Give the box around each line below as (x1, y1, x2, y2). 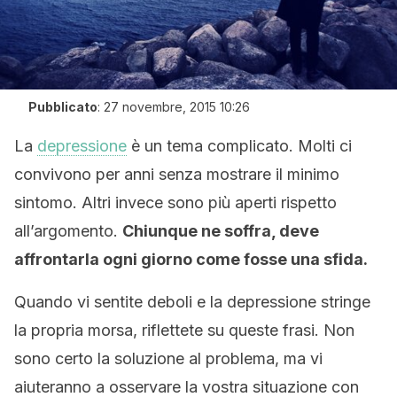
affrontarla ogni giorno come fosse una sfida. (14, 250, 368, 269)
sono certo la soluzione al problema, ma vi (14, 349, 323, 368)
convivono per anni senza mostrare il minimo (14, 165, 339, 183)
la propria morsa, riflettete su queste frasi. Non (14, 321, 354, 339)
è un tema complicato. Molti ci (127, 136, 352, 155)
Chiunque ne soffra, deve (122, 222, 319, 240)
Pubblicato (28, 99, 97, 114)
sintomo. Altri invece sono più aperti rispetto (14, 193, 337, 212)
